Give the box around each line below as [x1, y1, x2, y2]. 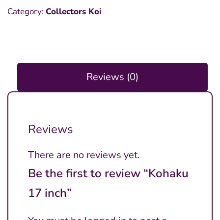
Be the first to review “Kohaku [28, 165, 189, 181]
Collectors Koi [46, 6, 102, 17]
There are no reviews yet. [28, 148, 140, 162]
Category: [7, 6, 46, 17]
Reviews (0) [86, 70, 138, 83]
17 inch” [28, 185, 72, 201]
